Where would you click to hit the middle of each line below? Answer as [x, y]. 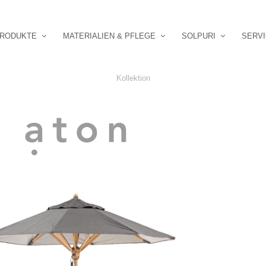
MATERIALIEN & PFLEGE [110, 36]
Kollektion [133, 78]
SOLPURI [199, 36]
